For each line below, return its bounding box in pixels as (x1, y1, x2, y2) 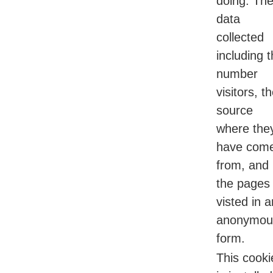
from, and (216, 158, 269, 172)
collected (216, 30, 264, 44)
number (216, 67, 258, 81)
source (216, 104, 253, 118)
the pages (216, 177, 270, 191)
